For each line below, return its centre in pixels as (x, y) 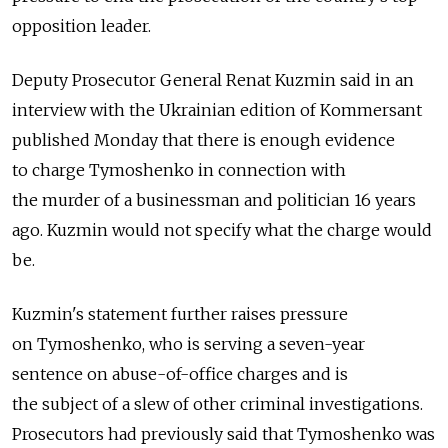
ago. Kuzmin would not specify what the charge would (222, 230)
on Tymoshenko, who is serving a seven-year (188, 344)
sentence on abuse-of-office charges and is (180, 374)
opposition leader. (81, 26)
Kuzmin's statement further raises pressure (180, 314)
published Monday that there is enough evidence (203, 140)
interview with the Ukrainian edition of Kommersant (217, 110)
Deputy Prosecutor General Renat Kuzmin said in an (213, 80)
